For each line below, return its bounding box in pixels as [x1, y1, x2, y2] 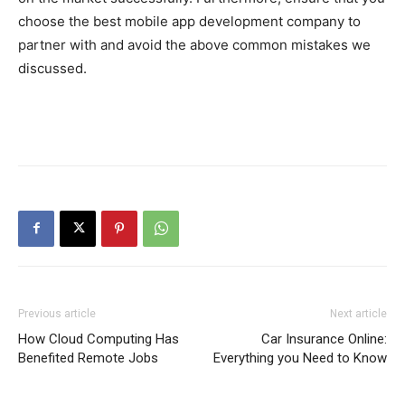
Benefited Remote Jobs [18, 349, 158, 366]
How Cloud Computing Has [18, 330, 179, 347]
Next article [330, 306, 387, 320]
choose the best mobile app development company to [18, 12, 361, 30]
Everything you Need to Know [213, 349, 387, 366]
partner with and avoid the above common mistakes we [18, 35, 371, 53]
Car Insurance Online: [261, 330, 387, 347]
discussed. [18, 59, 87, 77]
